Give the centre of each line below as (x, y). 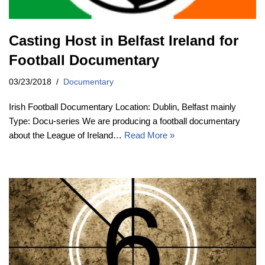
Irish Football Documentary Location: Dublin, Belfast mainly (122, 107)
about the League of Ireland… (67, 135)
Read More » (149, 135)
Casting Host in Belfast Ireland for (124, 41)
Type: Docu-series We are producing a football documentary (125, 121)
